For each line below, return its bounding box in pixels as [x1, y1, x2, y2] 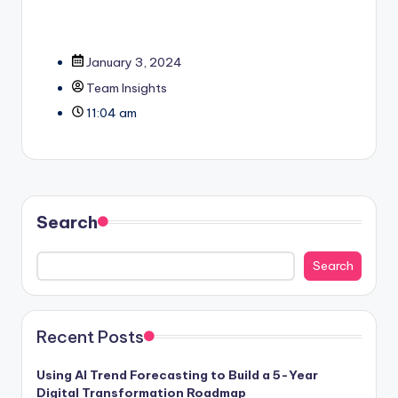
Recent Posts [36, 326, 144, 348]
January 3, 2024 [84, 54, 182, 71]
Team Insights [84, 79, 167, 96]
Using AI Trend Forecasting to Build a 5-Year [36, 367, 318, 384]
